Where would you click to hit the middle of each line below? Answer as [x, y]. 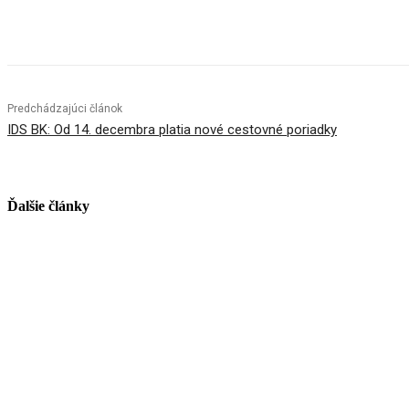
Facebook [68, 18]
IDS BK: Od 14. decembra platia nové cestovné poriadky [172, 130]
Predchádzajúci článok [65, 109]
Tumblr [330, 18]
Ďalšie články [48, 206]
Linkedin [233, 18]
